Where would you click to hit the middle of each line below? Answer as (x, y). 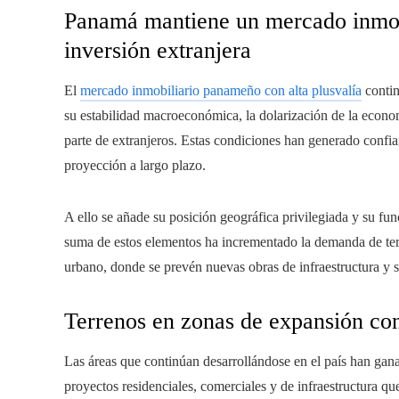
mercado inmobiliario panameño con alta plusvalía (221, 90)
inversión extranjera (158, 50)
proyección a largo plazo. (135, 165)
